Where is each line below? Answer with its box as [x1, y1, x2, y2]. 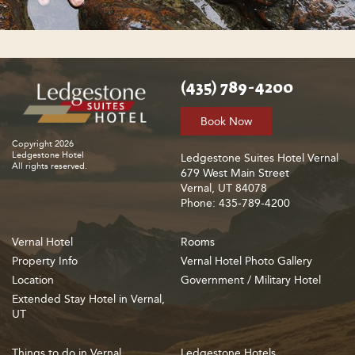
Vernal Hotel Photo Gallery [181, 254, 313, 269]
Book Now [200, 115, 253, 129]
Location [12, 273, 54, 288]
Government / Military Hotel [181, 273, 322, 288]
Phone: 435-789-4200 [181, 197, 291, 211]
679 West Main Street [181, 166, 290, 181]
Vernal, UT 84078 [181, 181, 268, 196]
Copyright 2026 [12, 138, 74, 149]
